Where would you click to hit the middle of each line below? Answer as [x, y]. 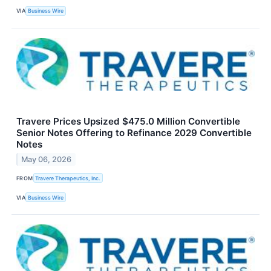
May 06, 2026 [47, 159]
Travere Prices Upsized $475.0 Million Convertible [128, 122]
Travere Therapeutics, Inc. [68, 178]
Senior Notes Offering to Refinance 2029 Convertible [134, 133]
